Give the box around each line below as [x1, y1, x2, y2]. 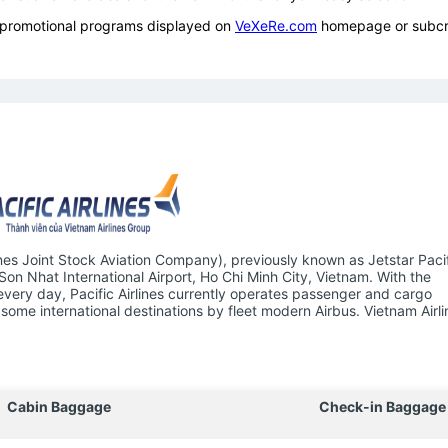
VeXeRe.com [235, 16, 317, 34]
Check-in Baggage [318, 397, 446, 415]
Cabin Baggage [7, 397, 111, 415]
